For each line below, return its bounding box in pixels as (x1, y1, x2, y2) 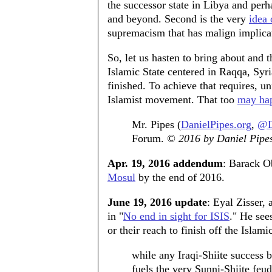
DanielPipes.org (181, 118, 251, 131)
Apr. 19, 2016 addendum (107, 157, 223, 169)
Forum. (132, 132, 167, 144)
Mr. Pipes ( (132, 118, 181, 131)
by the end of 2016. (135, 171, 225, 183)
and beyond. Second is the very (107, 13, 249, 25)
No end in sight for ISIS (123, 210, 229, 222)
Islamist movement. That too (107, 93, 237, 106)
